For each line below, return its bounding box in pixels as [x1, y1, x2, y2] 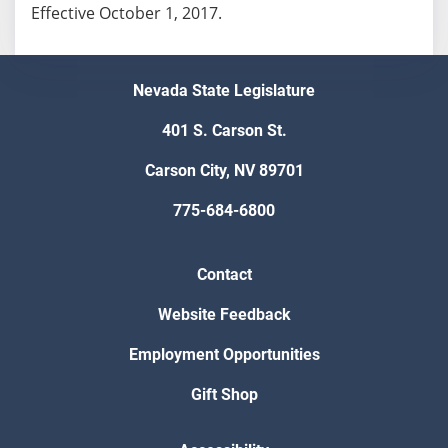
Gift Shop [190, 385, 258, 405]
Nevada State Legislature [133, 81, 315, 101]
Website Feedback [157, 305, 291, 325]
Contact [196, 265, 252, 285]
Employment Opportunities [128, 345, 320, 365]
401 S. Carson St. [161, 121, 287, 141]
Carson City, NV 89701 [144, 161, 304, 181]
